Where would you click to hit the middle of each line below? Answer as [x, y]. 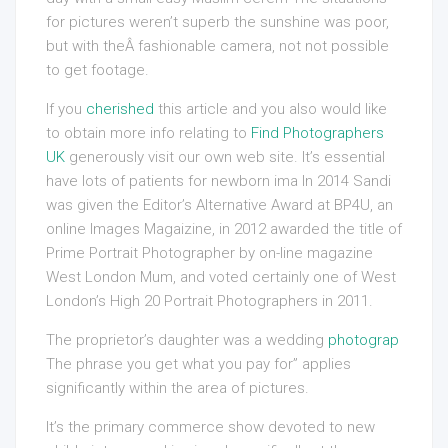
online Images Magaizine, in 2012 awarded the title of [224, 229]
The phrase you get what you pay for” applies [198, 364]
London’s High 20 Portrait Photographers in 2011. [209, 301]
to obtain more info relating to [148, 133]
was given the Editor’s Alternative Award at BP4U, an [219, 205]
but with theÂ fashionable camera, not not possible [217, 46]
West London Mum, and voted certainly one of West [221, 277]
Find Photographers [317, 133]
